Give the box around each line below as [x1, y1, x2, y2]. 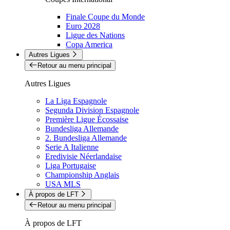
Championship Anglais [45, 170, 119, 179]
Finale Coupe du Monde [66, 12, 145, 21]
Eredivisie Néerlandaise [45, 151, 122, 161]
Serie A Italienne [45, 142, 99, 151]
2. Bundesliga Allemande [45, 133, 127, 142]
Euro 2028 [66, 21, 100, 30]
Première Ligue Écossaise [45, 114, 128, 124]
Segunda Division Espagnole [45, 105, 139, 114]
